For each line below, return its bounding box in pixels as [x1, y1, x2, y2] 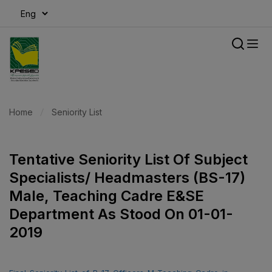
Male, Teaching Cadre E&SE [9, 187, 204, 205]
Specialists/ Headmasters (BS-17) [9, 169, 245, 187]
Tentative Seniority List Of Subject [9, 151, 248, 169]
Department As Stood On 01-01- [9, 205, 233, 223]
